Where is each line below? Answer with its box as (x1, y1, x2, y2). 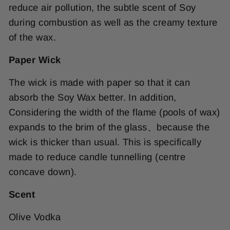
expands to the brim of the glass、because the (9, 122, 210, 133)
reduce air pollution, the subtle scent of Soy (9, 2, 196, 13)
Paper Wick (9, 54, 61, 66)
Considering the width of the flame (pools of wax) (9, 107, 220, 118)
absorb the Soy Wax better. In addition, (9, 92, 177, 103)
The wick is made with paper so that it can (9, 77, 190, 88)
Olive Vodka (9, 212, 61, 223)
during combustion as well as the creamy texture (9, 17, 218, 28)
